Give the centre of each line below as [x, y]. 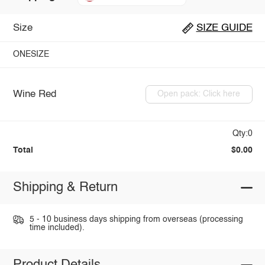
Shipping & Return [65, 188]
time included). [57, 227]
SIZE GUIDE [224, 28]
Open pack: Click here [199, 94]
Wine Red [34, 94]
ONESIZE [31, 55]
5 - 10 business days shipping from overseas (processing [136, 219]
